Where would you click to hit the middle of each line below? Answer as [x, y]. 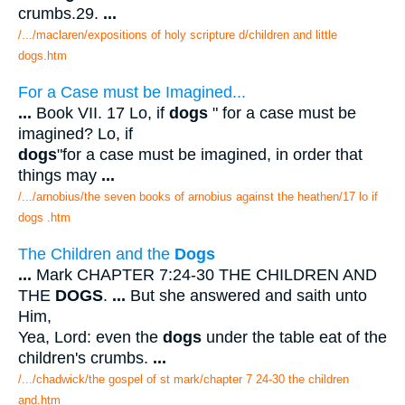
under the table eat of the [294, 337]
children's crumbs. [85, 358]
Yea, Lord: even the [90, 337]
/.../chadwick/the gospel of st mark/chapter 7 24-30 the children [184, 379]
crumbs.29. [61, 14]
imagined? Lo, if [75, 133]
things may [60, 175]
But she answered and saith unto [246, 295]
